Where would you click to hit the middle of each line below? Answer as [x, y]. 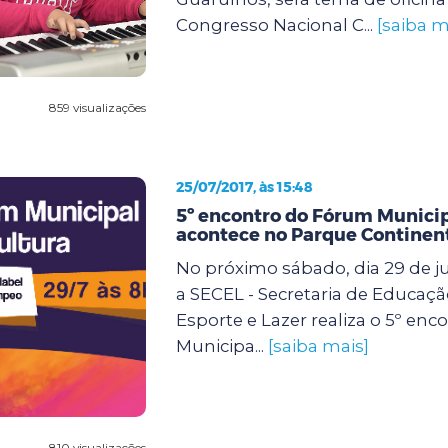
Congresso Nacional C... [276, 24]
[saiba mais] [318, 345]
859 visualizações [97, 107]
